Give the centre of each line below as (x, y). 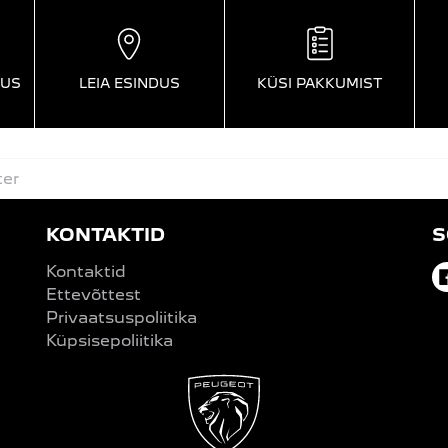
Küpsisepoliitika (110, 340)
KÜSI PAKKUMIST (320, 83)
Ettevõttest (94, 294)
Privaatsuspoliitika (122, 317)
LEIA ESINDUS (129, 83)
